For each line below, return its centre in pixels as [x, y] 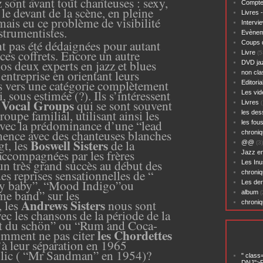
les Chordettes [133, 235]
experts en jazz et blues [99, 65]
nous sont [131, 205]
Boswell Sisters [69, 145]
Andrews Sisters [63, 205]
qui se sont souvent [124, 105]
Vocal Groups [39, 105]
